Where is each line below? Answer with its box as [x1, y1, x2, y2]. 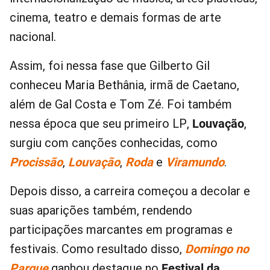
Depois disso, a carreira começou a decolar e [10, 184, 250, 199]
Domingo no [185, 242, 249, 257]
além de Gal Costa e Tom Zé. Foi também [10, 97, 232, 112]
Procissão [10, 155, 63, 170]
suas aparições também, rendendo [10, 203, 192, 218]
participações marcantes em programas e [10, 222, 233, 237]
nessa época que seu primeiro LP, [10, 116, 192, 131]
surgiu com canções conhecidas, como [10, 136, 218, 151]
